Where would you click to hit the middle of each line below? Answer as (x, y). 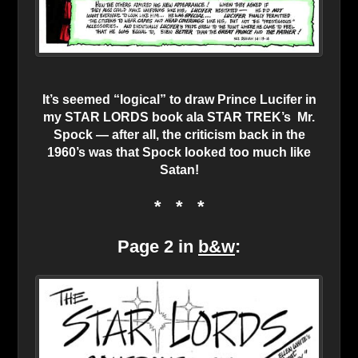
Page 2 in (158, 247)
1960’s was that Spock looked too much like (179, 153)
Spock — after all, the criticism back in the (179, 135)
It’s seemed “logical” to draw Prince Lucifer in (179, 100)
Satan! (179, 170)
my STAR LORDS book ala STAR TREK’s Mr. (179, 117)
